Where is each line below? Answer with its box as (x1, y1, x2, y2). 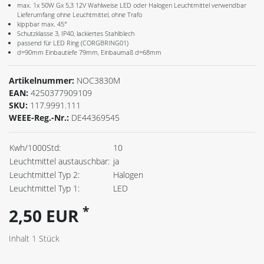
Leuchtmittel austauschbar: (9, 155, 110, 167)
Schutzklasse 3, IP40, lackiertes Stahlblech (17, 28, 134, 38)
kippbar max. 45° (17, 19, 67, 28)
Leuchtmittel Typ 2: (9, 169, 80, 180)
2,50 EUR (9, 204, 82, 227)
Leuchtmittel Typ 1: (9, 182, 80, 194)
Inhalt (9, 232, 32, 244)
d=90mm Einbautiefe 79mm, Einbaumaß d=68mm (17, 47, 161, 57)
